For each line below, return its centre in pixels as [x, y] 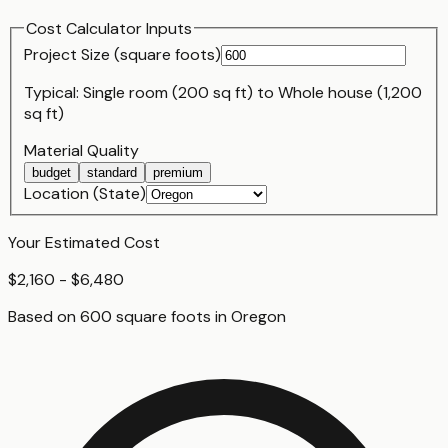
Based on [44, 317]
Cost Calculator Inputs [109, 28]
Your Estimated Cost [84, 243]
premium [178, 173]
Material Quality [81, 151]
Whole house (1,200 [350, 93]
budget [51, 173]
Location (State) [85, 194]
